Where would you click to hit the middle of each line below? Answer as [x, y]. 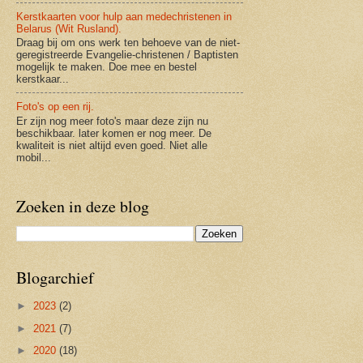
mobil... [34, 157]
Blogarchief [55, 277]
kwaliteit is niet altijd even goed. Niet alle [112, 145]
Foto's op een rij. [55, 107]
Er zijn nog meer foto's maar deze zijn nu [112, 121]
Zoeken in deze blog [83, 206]
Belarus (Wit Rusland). [69, 28]
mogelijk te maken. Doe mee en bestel [107, 67]
